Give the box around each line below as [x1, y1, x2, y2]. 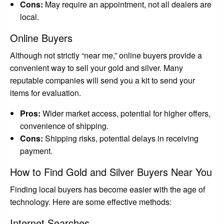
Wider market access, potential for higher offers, [40, 107, 210, 119]
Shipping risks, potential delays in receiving [43, 132, 198, 144]
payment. [20, 144, 52, 156]
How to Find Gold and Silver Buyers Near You [10, 164, 212, 179]
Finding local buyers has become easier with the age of [10, 183, 205, 195]
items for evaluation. [10, 86, 81, 98]
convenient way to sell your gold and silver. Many [10, 61, 183, 73]
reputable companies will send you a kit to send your [10, 74, 195, 86]
